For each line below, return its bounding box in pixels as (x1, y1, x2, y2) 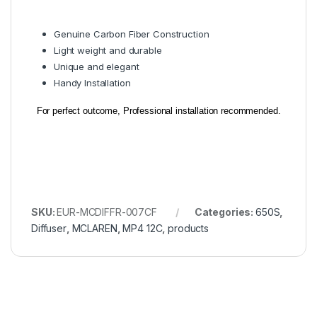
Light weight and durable (54, 44, 162, 56)
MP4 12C (122, 221, 163, 234)
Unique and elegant (54, 60, 139, 72)
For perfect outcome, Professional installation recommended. (31, 105, 281, 116)
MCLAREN (71, 221, 117, 234)
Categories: (194, 205, 255, 218)
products (168, 221, 209, 234)
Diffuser (31, 221, 67, 234)
